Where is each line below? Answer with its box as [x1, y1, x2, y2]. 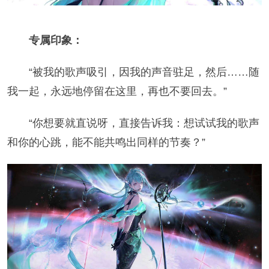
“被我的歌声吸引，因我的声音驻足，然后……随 [28, 65, 259, 78]
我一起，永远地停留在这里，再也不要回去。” [7, 85, 227, 97]
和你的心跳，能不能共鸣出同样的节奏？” [7, 136, 205, 148]
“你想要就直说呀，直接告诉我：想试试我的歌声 [28, 116, 259, 129]
